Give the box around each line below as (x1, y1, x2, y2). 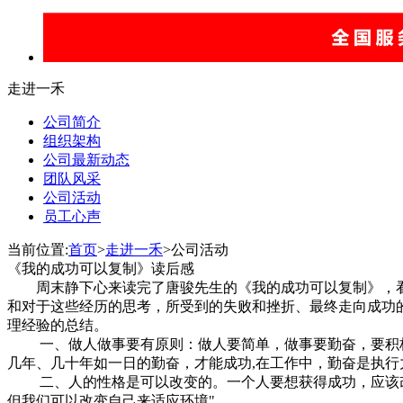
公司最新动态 (43, 152, 130, 167)
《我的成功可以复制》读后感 (7, 261, 194, 276)
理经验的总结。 (7, 318, 108, 333)
